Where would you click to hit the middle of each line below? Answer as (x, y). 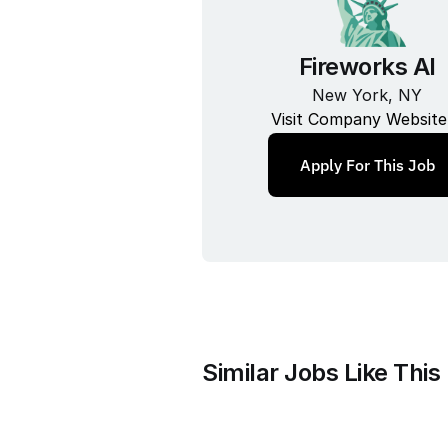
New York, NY (367, 94)
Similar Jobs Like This (321, 372)
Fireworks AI (367, 66)
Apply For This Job (367, 164)
